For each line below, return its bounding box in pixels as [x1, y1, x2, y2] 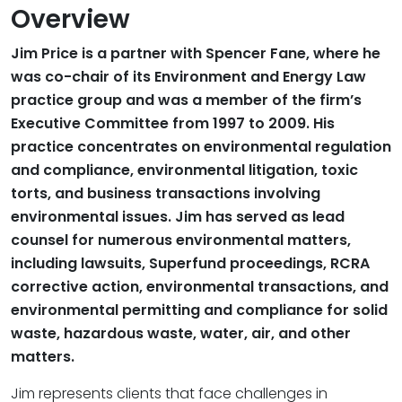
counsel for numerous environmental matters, [11, 229, 351, 250]
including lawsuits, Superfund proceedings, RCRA [11, 252, 370, 274]
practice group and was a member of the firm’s [11, 89, 362, 110]
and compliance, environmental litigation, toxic [11, 159, 358, 180]
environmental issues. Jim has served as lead [11, 205, 345, 227]
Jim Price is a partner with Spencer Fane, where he [11, 42, 380, 64]
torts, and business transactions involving [11, 182, 320, 204]
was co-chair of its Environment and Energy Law [11, 66, 366, 87]
